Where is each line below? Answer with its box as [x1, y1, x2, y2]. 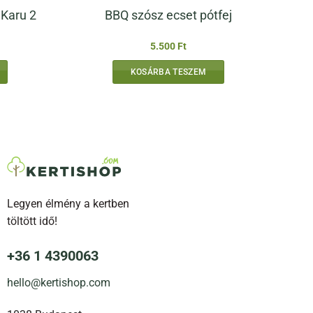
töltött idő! [6, 214, 57, 228]
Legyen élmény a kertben [6, 197, 129, 211]
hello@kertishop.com [6, 276, 110, 290]
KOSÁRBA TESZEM [130, 66, 207, 77]
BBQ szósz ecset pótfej [105, 7, 232, 22]
